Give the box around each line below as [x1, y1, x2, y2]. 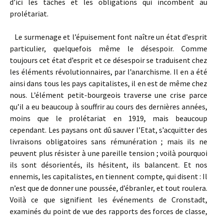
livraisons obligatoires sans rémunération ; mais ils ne [10, 137, 207, 146]
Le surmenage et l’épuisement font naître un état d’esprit [10, 32, 207, 42]
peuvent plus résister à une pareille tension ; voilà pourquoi [10, 148, 207, 158]
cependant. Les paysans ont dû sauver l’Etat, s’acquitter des [10, 125, 207, 135]
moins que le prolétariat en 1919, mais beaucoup [10, 113, 207, 123]
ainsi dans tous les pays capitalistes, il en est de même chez [10, 78, 207, 88]
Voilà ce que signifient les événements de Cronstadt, [10, 195, 207, 204]
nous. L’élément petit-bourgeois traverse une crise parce [10, 90, 207, 100]
